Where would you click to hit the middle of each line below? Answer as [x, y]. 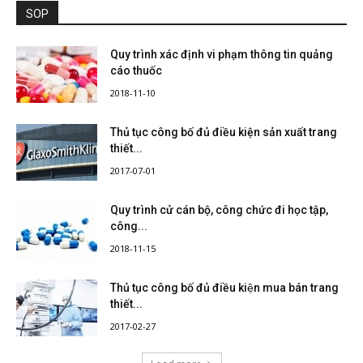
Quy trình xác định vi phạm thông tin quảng [222, 55]
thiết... [126, 149]
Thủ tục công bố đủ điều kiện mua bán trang [224, 288]
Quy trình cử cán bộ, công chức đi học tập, [219, 210]
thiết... [126, 304]
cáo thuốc [136, 71]
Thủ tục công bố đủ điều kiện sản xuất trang [224, 132]
